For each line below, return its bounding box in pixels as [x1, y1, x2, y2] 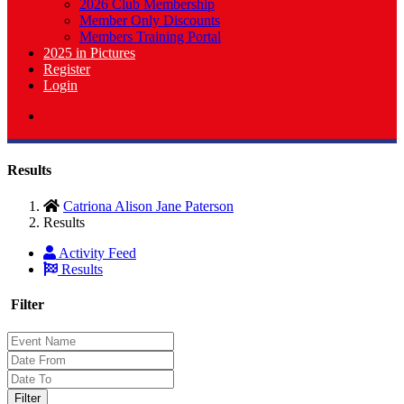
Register [43, 61, 90, 77]
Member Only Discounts [79, 13, 220, 28]
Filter [7, 296, 44, 312]
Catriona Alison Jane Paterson [63, 197, 234, 214]
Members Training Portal [79, 29, 221, 44]
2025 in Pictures [43, 45, 135, 60]
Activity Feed [56, 244, 136, 261]
